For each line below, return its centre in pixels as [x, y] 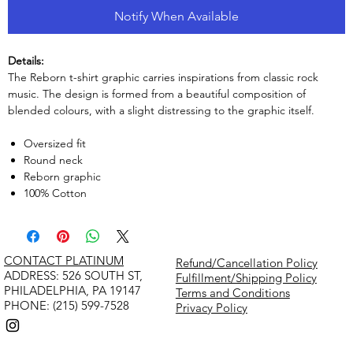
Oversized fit [55, 143]
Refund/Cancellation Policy [246, 262]
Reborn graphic [62, 176]
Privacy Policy [211, 307]
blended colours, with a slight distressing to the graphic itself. [163, 110]
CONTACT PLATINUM [64, 260]
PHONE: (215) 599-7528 [67, 305]
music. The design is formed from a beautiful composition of [157, 93]
